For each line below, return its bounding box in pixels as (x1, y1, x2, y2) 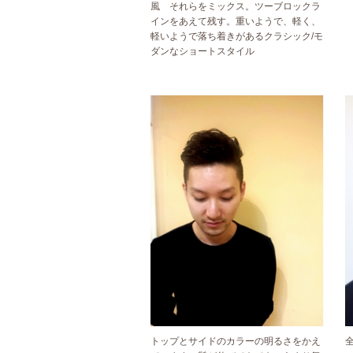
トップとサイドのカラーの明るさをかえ (150, 336, 321, 347)
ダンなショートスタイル (150, 46, 255, 58)
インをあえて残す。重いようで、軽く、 (150, 16, 321, 28)
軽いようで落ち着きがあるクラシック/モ (150, 31, 323, 43)
